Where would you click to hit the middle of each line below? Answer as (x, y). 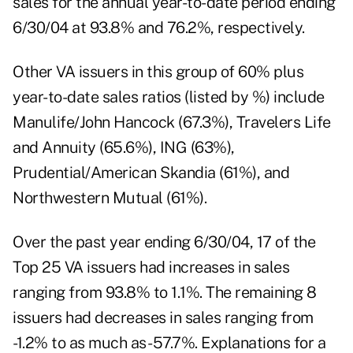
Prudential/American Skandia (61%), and (151, 173)
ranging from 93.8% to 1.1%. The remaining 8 (165, 293)
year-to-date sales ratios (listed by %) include (169, 97)
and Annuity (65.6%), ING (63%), (124, 148)
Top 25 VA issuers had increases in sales (151, 268)
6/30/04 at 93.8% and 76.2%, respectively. (159, 28)
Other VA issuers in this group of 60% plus (158, 72)
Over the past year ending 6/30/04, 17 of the (164, 242)
